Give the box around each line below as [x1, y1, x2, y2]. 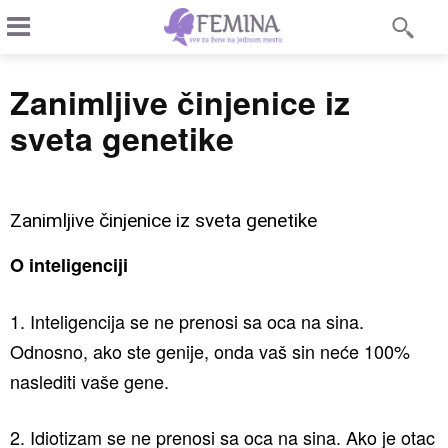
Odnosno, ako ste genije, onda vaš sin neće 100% [10, 338, 410, 364]
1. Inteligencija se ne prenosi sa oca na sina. [10, 308, 364, 334]
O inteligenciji [10, 252, 128, 278]
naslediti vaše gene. [10, 368, 169, 394]
